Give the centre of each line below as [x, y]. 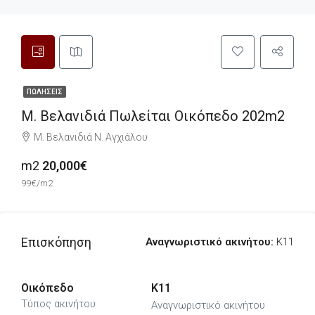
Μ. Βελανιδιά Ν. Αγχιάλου [91, 137]
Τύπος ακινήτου [58, 304]
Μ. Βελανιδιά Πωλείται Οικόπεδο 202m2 [153, 116]
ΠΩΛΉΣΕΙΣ [45, 92]
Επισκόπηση [56, 242]
